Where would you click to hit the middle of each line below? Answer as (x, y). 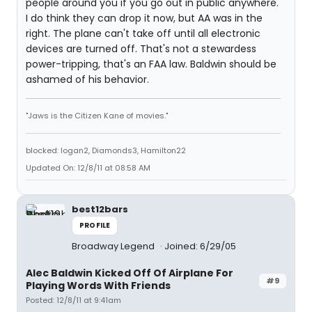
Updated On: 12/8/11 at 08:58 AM (88, 168)
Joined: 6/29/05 (200, 246)
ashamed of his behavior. (87, 79)
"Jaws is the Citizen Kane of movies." (97, 116)
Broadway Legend (114, 246)
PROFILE (95, 225)
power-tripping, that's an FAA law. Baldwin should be (151, 64)
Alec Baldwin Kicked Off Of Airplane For (130, 273)
